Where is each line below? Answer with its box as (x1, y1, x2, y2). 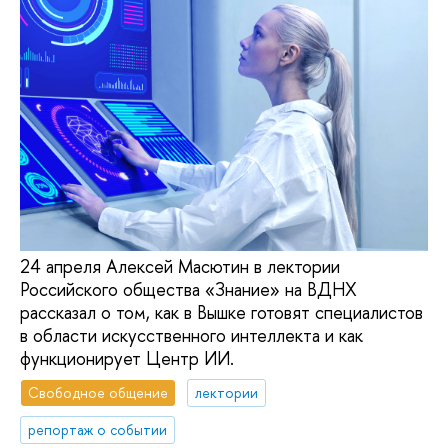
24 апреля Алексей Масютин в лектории (20, 254, 340, 280)
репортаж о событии (28, 419, 168, 439)
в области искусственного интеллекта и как (20, 323, 363, 349)
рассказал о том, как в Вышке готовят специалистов (20, 300, 423, 326)
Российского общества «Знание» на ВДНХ (20, 277, 357, 303)
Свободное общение (28, 382, 169, 402)
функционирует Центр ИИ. (20, 346, 234, 372)
